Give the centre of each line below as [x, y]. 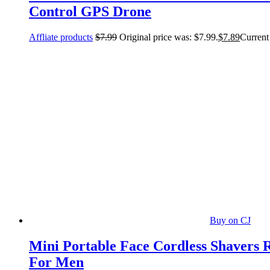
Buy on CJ [230, 220]
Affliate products [61, 37]
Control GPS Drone [90, 11]
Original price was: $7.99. [169, 37]
